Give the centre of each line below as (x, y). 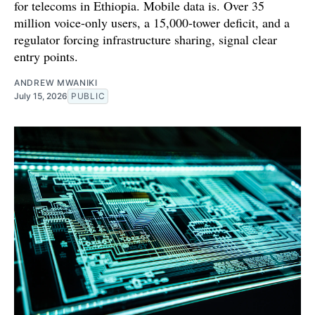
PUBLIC (88, 96)
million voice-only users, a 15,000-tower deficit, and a (152, 23)
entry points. (46, 57)
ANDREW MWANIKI (56, 83)
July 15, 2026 (41, 96)
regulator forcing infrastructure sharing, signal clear (146, 40)
